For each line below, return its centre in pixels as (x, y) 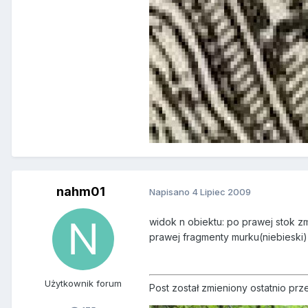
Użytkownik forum (83, 283)
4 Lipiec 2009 (221, 192)
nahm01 (80, 191)
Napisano (170, 192)
